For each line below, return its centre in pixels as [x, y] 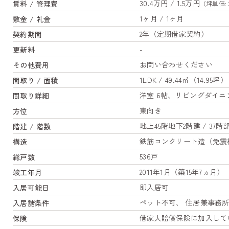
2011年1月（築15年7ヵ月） [182, 172]
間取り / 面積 [36, 80]
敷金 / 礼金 [32, 19]
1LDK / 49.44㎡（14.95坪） [184, 80]
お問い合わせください [176, 65]
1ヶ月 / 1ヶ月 [162, 19]
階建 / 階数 [32, 126]
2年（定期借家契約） [174, 34]
